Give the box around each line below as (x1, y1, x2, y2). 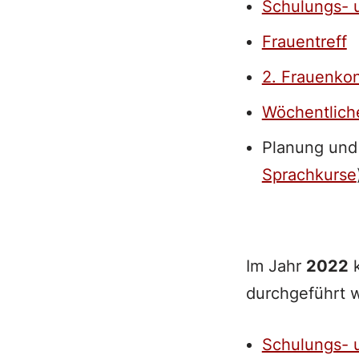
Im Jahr (245, 256, 306, 276)
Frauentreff (261, 32, 347, 51)
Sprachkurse (261, 165, 357, 184)
